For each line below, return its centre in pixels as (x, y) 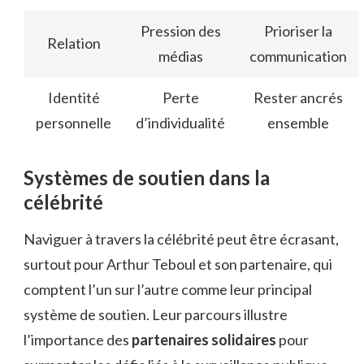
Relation (74, 43)
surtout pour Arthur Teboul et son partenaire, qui (178, 264)
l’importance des (78, 340)
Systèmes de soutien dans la (147, 177)
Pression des (180, 30)
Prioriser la (298, 30)
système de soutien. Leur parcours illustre (156, 315)
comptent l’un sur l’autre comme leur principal (168, 290)
